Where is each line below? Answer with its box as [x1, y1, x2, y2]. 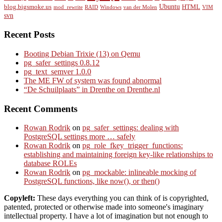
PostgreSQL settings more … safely [24, 132, 135, 141]
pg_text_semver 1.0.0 [24, 67, 91, 76]
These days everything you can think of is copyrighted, [35, 194, 209, 203]
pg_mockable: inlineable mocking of [82, 168, 196, 177]
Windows [100, 4, 121, 10]
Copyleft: [4, 194, 35, 203]
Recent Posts [4, 29, 55, 40]
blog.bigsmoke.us [4, 3, 52, 11]
